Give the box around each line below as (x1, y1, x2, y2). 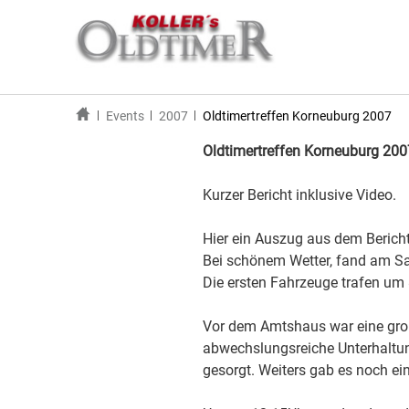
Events (105, 109, 144, 123)
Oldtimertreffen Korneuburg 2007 (202, 109, 392, 123)
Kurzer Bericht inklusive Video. (203, 186, 396, 204)
